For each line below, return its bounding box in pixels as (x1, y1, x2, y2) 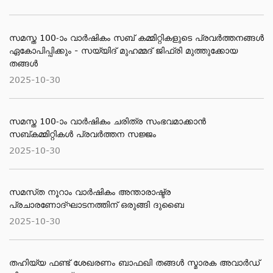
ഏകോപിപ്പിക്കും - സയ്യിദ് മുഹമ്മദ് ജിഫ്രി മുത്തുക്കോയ (9, 45, 238, 55)
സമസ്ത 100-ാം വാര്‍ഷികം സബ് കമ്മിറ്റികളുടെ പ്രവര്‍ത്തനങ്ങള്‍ (9, 32, 264, 43)
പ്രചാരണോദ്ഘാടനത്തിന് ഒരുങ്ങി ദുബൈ (9, 199, 184, 210)
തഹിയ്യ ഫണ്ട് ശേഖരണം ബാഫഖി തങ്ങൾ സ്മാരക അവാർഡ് (9, 257, 260, 268)
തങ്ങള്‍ (9, 58, 38, 68)
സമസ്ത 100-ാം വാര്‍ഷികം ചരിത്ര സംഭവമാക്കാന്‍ (9, 116, 206, 126)
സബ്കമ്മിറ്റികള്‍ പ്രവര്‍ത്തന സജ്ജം (9, 129, 156, 139)
